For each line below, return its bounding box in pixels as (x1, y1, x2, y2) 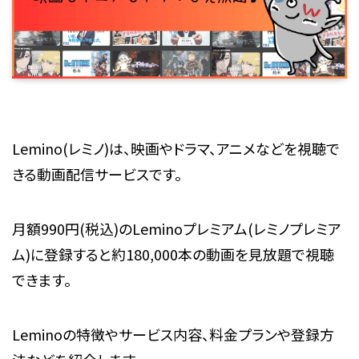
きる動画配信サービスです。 (11, 163, 182, 185)
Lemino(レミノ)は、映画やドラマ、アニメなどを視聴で (11, 138, 340, 159)
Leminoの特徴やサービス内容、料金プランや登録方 (11, 323, 334, 345)
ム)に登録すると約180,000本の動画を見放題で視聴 (11, 244, 334, 264)
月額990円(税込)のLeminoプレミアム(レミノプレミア (11, 218, 341, 239)
